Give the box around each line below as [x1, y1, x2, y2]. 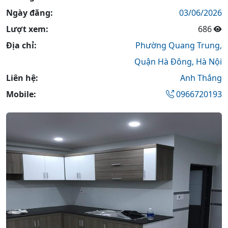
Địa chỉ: [6, 40, 37, 51]
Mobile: [6, 89, 36, 100]
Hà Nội [196, 56, 222, 67]
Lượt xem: [6, 23, 48, 35]
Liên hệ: [6, 72, 38, 83]
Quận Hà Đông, [134, 56, 196, 67]
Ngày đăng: [6, 7, 53, 18]
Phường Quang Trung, [135, 40, 222, 51]
